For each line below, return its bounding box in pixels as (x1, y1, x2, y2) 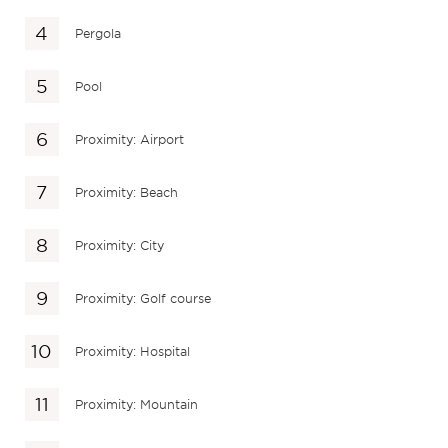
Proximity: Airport (75, 131, 185, 147)
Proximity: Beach (75, 184, 179, 200)
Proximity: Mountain (75, 396, 199, 412)
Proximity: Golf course (75, 290, 212, 306)
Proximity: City (75, 237, 165, 253)
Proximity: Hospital (75, 343, 191, 359)
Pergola (75, 25, 122, 41)
